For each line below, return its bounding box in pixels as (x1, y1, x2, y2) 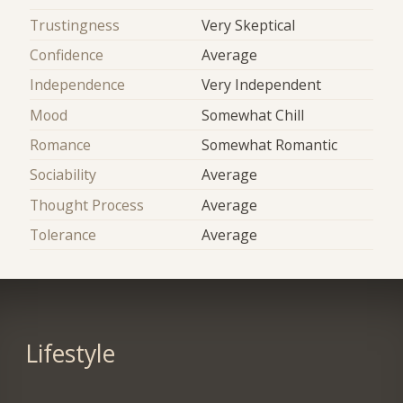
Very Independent (201, 75, 321, 95)
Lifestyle (24, 336, 115, 370)
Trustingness (30, 14, 121, 35)
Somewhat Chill (201, 104, 304, 125)
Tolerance (30, 225, 97, 245)
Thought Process (30, 194, 145, 215)
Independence (30, 75, 126, 95)
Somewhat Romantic (201, 134, 337, 155)
